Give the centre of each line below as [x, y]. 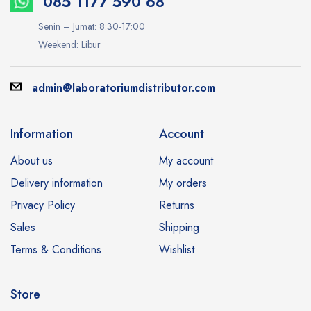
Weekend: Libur [69, 44]
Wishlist [177, 250]
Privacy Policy [43, 205]
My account [186, 161]
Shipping [179, 227]
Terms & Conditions [56, 250]
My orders [183, 183]
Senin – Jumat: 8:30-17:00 [92, 26]
